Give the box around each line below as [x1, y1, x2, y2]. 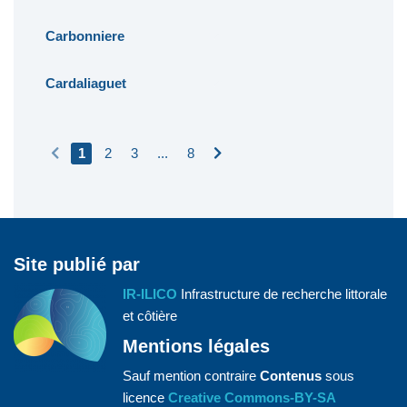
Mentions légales [123, 335, 270, 356]
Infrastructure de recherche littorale [177, 285, 387, 302]
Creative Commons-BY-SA [168, 389, 336, 405]
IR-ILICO [123, 285, 177, 302]
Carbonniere [45, 27, 124, 44]
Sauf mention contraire [123, 367, 260, 383]
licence [123, 389, 168, 405]
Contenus [260, 367, 322, 383]
